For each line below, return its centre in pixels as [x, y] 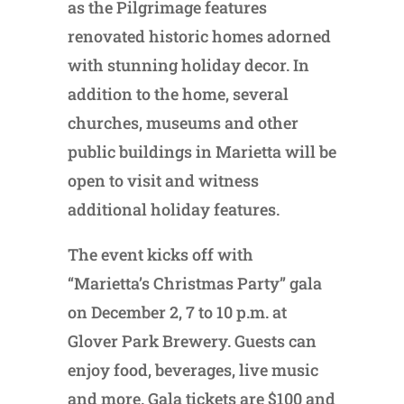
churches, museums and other [183, 122]
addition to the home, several [178, 93]
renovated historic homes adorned [199, 36]
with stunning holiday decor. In [188, 64]
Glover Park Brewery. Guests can [192, 340]
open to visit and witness [163, 180]
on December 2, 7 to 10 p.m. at [177, 312]
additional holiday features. [173, 209]
